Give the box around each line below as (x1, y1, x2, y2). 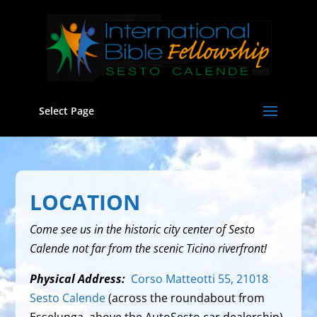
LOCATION (30, 188, 141, 217)
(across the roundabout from (105, 290, 265, 306)
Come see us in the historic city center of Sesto (30, 221, 255, 237)
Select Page (38, 104, 94, 117)
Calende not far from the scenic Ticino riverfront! (30, 241, 267, 256)
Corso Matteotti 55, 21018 (131, 271, 269, 287)
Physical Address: (30, 271, 126, 287)
